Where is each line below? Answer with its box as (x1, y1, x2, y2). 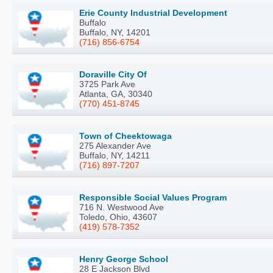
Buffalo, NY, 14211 (79, 151, 150, 161)
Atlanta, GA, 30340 (79, 89, 152, 99)
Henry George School (79, 254, 168, 264)
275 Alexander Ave (79, 141, 151, 151)
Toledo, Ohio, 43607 (79, 212, 157, 222)
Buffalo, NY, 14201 (79, 27, 151, 38)
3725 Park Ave (79, 79, 135, 90)
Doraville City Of (79, 69, 147, 80)
